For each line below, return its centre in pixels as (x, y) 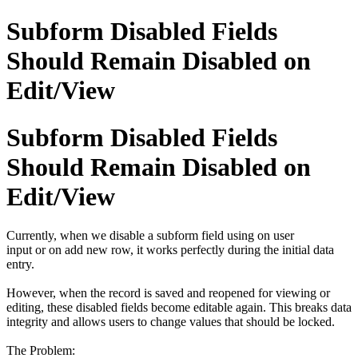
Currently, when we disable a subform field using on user (150, 236)
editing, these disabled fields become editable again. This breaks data (179, 308)
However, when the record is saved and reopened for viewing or (168, 293)
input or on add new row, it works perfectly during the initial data (170, 250)
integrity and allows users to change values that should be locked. (171, 322)
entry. (20, 265)
